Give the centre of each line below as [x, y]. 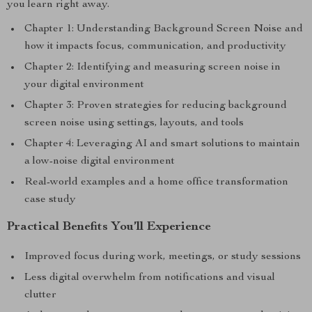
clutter [40, 295]
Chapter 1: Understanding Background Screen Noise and [164, 29]
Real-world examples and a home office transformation [156, 182]
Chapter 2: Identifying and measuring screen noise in [153, 68]
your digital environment [84, 85]
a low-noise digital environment [100, 162]
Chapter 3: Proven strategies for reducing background [156, 106]
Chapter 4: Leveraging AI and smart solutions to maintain [162, 144]
